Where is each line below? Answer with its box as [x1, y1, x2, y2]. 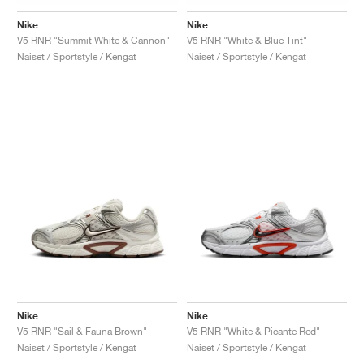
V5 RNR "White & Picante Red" [187, 324, 320, 337]
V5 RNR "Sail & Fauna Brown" [17, 324, 147, 337]
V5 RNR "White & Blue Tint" [187, 33, 307, 46]
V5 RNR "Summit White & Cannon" [17, 33, 170, 46]
